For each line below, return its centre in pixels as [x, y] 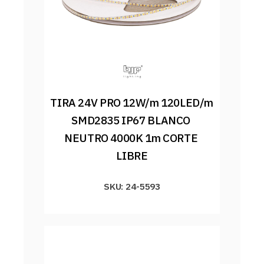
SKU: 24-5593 [132, 187]
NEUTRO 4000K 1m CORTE [131, 138]
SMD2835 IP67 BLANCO [131, 121]
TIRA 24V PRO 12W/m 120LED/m [132, 103]
